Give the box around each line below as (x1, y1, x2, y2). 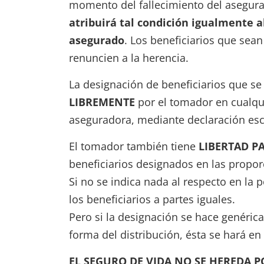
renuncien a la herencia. (69, 51, 189, 65)
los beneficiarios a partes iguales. (69, 192, 235, 206)
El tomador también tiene (69, 139, 199, 153)
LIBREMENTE (69, 95, 135, 109)
